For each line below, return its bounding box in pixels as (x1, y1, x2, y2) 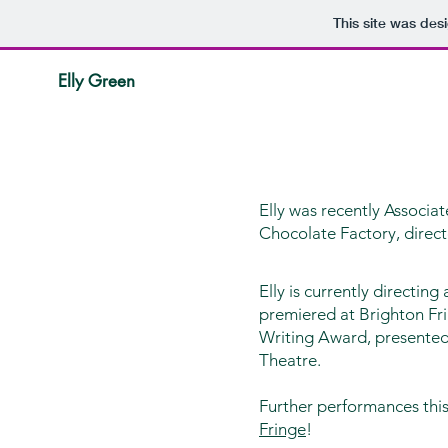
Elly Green (57, 70, 135, 92)
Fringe (259, 419, 306, 439)
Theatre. (259, 350, 321, 370)
